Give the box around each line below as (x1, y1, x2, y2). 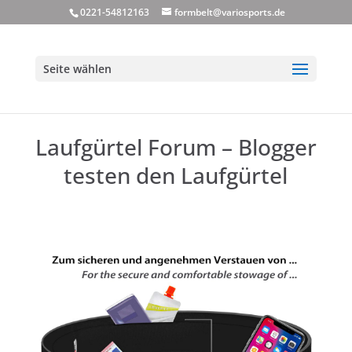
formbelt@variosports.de (174, 5, 285, 19)
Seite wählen (42, 61, 112, 76)
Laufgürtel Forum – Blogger (35, 131, 317, 162)
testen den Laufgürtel (64, 159, 288, 190)
